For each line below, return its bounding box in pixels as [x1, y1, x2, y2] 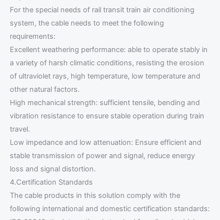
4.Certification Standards [10, 178, 93, 187]
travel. [10, 125, 30, 134]
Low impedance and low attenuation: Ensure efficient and [10, 138, 201, 147]
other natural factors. [10, 85, 80, 94]
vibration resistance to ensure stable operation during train [10, 111, 204, 121]
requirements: [10, 32, 55, 41]
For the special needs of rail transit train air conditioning [10, 5, 194, 15]
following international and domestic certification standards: [10, 204, 210, 214]
